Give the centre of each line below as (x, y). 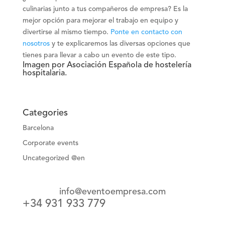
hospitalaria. (44, 73)
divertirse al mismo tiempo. (66, 32)
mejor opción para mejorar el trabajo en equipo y (100, 20)
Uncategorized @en (53, 158)
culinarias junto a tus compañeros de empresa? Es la (105, 9)
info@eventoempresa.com (112, 192)
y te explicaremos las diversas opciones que (121, 43)
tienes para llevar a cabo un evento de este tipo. (99, 55)
